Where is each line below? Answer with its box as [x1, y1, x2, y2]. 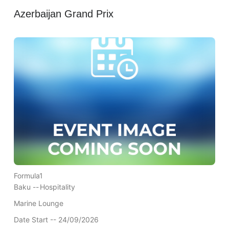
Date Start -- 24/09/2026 [13, 215, 99, 224]
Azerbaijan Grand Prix [13, 8, 113, 20]
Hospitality [39, 182, 75, 192]
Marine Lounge [13, 199, 63, 208]
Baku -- [13, 182, 39, 192]
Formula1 [13, 171, 43, 180]
